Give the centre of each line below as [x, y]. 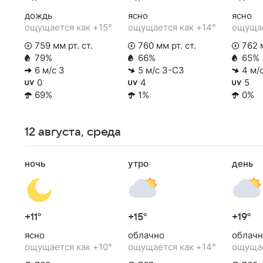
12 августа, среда [73, 132]
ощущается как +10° [68, 247]
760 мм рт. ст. [167, 46]
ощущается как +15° [68, 28]
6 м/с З [50, 70]
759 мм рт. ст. [64, 46]
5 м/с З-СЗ [161, 70]
